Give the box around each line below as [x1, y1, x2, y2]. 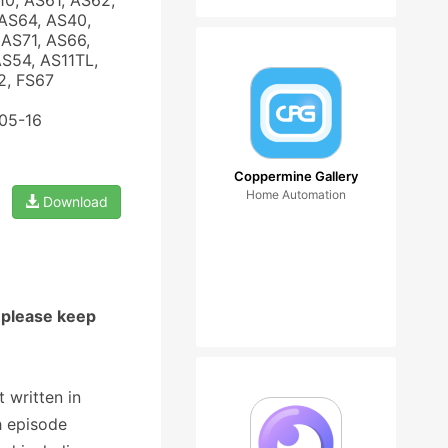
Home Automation [246, 187, 346, 202]
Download [39, 193, 108, 210]
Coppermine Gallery [234, 168, 358, 184]
